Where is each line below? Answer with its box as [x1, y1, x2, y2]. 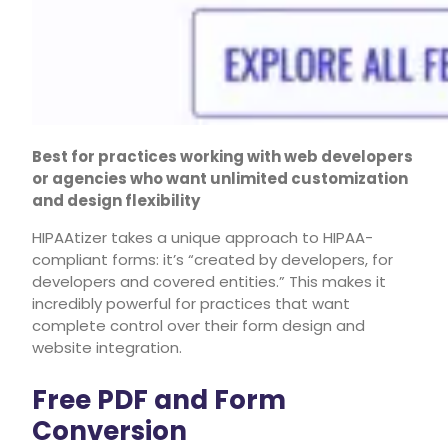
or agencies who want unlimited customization [32, 167, 408, 189]
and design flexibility [32, 189, 200, 211]
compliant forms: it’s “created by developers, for [32, 248, 393, 270]
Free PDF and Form [32, 381, 286, 418]
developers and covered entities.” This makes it [32, 270, 386, 292]
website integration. [32, 336, 182, 358]
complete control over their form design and [32, 314, 365, 336]
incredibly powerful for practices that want [32, 292, 350, 314]
